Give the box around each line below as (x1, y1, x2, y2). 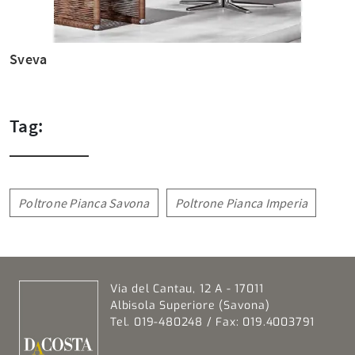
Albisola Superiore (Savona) (110, 298, 270, 314)
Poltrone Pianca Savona (18, 195, 150, 212)
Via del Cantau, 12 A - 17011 (110, 281, 264, 297)
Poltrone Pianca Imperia (174, 195, 308, 212)
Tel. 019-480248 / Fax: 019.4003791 (110, 315, 315, 330)
